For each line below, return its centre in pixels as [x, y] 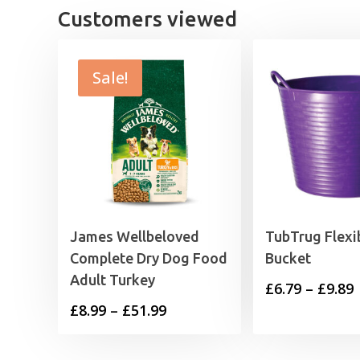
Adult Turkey [112, 280]
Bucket [288, 258]
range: [188, 334]
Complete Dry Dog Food [149, 258]
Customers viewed [147, 19]
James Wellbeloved [135, 237]
